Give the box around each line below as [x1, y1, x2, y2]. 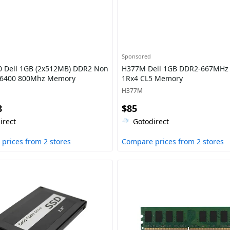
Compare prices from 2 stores [121, 137, 224, 146]
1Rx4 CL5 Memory [121, 73, 183, 83]
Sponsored [121, 52, 151, 60]
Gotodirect [132, 117, 169, 126]
